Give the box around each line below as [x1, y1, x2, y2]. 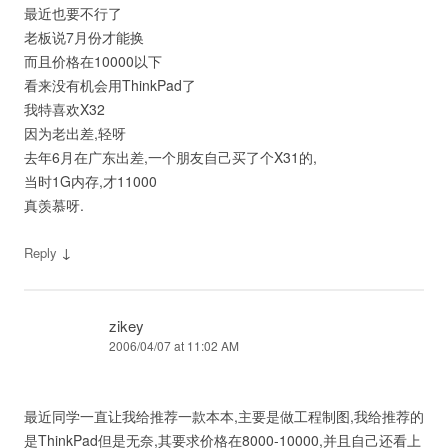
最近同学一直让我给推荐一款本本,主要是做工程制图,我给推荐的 [24, 406, 424, 426]
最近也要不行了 [24, 3, 122, 23]
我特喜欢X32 [24, 99, 105, 119]
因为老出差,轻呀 [24, 123, 126, 143]
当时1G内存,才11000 [24, 171, 157, 191]
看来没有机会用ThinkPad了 [24, 75, 196, 95]
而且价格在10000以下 [24, 51, 162, 71]
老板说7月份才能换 [24, 27, 144, 47]
